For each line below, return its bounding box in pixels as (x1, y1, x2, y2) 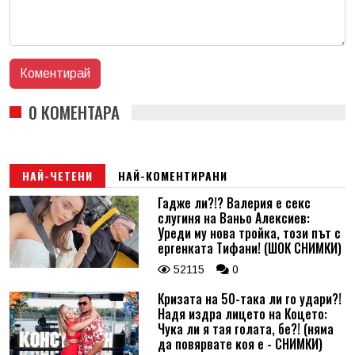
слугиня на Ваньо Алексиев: (157, 208, 310, 227)
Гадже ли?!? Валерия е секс (157, 193, 311, 212)
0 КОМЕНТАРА (29, 99, 120, 124)
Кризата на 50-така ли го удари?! (157, 288, 342, 308)
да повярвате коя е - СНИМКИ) (157, 334, 323, 353)
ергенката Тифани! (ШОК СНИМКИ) (157, 238, 342, 258)
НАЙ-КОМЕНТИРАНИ (118, 166, 227, 184)
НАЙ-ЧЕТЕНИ (22, 166, 93, 184)
